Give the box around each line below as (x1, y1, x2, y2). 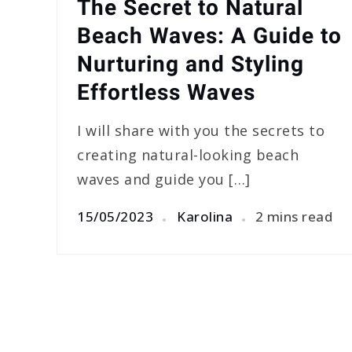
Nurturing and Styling (77, 51, 304, 78)
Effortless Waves (77, 79, 255, 106)
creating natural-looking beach (77, 145, 299, 165)
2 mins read (255, 207, 332, 225)
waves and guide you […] (77, 170, 251, 189)
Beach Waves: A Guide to (77, 23, 342, 49)
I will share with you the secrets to (77, 121, 324, 141)
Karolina (177, 207, 233, 225)
